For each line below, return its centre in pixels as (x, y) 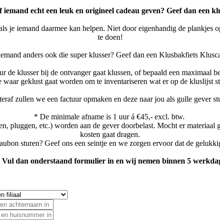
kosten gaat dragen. (110, 134)
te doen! (110, 37)
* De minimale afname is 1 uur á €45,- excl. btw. (110, 116)
